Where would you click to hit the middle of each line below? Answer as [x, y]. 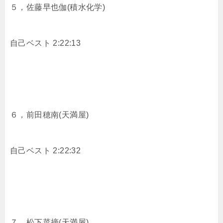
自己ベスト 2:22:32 [46, 150]
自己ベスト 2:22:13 [46, 43]
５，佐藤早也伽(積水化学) [58, 7]
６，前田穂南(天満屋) [50, 114]
